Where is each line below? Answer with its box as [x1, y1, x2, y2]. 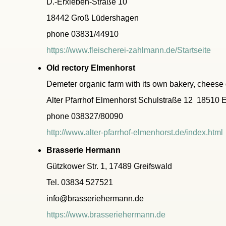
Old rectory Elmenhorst [46, 64, 135, 72]
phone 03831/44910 [46, 30, 119, 38]
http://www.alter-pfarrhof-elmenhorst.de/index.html [46, 128, 223, 137]
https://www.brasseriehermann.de [46, 210, 165, 219]
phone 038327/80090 [46, 112, 123, 121]
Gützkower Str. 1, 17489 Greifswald [46, 162, 172, 171]
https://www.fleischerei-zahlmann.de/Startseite [46, 46, 211, 54]
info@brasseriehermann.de [46, 194, 144, 203]
